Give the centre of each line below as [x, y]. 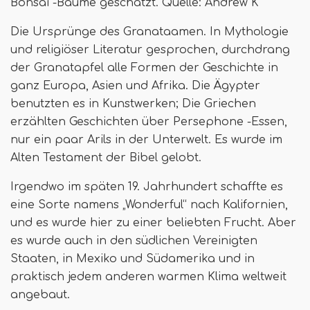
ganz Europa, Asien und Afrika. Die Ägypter [135, 85]
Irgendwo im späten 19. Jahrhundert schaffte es [147, 186]
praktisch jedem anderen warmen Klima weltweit [148, 276]
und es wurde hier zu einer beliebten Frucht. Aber [153, 222]
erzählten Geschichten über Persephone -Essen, [149, 121]
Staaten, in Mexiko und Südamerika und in [133, 258]
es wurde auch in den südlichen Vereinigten [134, 240]
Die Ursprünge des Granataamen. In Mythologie [149, 31]
